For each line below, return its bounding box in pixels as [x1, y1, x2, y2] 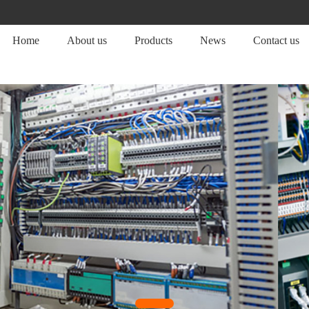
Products [134, 34, 172, 46]
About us [67, 34, 107, 46]
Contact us [253, 34, 299, 46]
